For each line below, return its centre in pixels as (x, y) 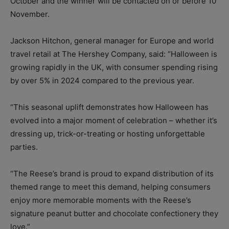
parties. (24, 147)
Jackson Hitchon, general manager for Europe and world (112, 41)
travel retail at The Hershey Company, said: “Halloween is (114, 54)
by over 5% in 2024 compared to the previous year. (102, 81)
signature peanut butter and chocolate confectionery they (114, 214)
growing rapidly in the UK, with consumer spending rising (114, 67)
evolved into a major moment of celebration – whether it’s (114, 121)
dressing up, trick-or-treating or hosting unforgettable (108, 134)
